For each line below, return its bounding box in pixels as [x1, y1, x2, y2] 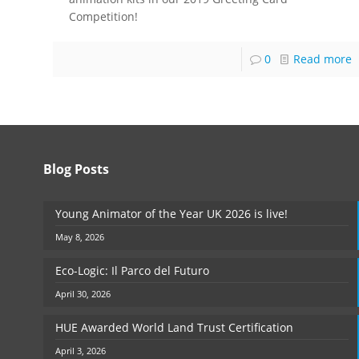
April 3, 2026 [55, 345, 106, 357]
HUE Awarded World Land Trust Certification [55, 320, 293, 336]
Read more [292, 51, 352, 67]
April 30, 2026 [55, 288, 111, 301]
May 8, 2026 [55, 231, 104, 244]
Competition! [69, 9, 139, 25]
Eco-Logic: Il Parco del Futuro [55, 263, 209, 279]
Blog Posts [43, 160, 109, 179]
